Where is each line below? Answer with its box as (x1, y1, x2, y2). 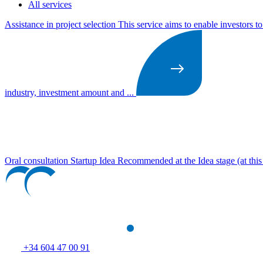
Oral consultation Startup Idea (5, 155, 115, 166)
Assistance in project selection (5, 19, 116, 29)
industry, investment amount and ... (5, 87, 134, 97)
